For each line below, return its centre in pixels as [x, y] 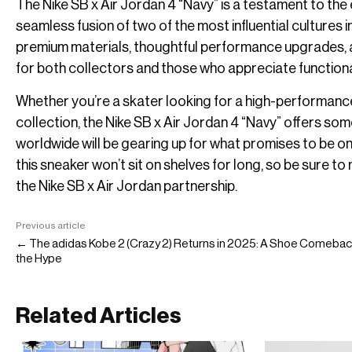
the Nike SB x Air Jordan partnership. [126, 186]
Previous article [51, 225]
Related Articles [99, 315]
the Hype [39, 258]
